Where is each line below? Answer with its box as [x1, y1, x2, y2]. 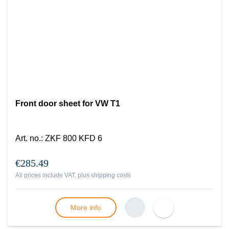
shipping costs [91, 172, 131, 179]
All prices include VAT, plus [15, 172, 91, 179]
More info [71, 203, 101, 212]
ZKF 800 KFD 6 [45, 134, 102, 143]
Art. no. [15, 134, 41, 143]
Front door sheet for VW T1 [15, 99, 120, 108]
